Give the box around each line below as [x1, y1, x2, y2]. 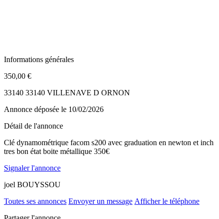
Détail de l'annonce [4, 121, 63, 130]
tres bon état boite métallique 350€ [4, 147, 109, 155]
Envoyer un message [68, 197, 132, 205]
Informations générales [4, 55, 74, 64]
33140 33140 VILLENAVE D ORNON [4, 88, 130, 97]
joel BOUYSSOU [4, 180, 61, 189]
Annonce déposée [4, 105, 61, 113]
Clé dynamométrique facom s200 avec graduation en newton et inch [4, 138, 214, 147]
